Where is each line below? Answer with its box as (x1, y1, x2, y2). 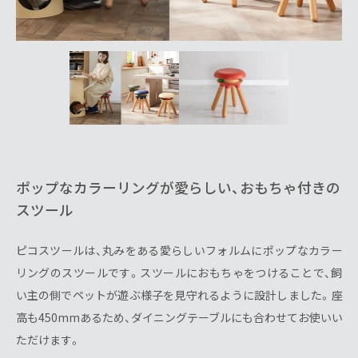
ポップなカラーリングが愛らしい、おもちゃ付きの (15, 177, 340, 198)
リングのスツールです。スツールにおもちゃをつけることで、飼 (15, 265, 343, 281)
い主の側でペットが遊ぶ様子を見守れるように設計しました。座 (15, 287, 343, 304)
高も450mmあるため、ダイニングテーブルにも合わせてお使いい (15, 309, 343, 326)
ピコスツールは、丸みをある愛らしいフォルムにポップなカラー (15, 242, 343, 259)
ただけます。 (15, 332, 81, 348)
